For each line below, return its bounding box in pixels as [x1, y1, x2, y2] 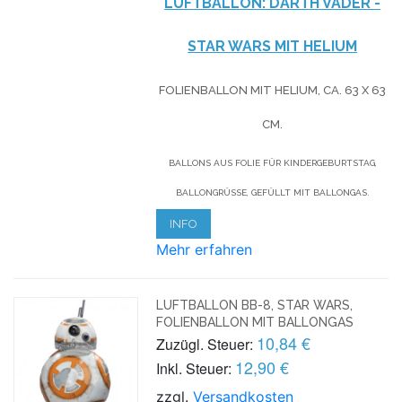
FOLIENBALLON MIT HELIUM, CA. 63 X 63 [159, 83, 387, 97]
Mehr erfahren [156, 240, 253, 258]
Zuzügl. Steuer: [156, 333, 254, 354]
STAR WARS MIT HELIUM [188, 37, 358, 55]
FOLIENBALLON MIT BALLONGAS [156, 314, 354, 329]
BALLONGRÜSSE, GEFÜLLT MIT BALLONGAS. [175, 187, 367, 197]
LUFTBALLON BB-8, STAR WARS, [156, 297, 354, 312]
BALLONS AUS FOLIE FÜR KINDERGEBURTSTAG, [168, 157, 377, 168]
